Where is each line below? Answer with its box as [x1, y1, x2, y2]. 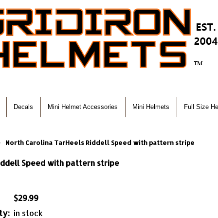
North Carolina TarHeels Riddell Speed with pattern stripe [5, 139, 195, 146]
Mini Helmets [132, 103, 169, 110]
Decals [14, 103, 33, 110]
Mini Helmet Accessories [48, 103, 118, 110]
